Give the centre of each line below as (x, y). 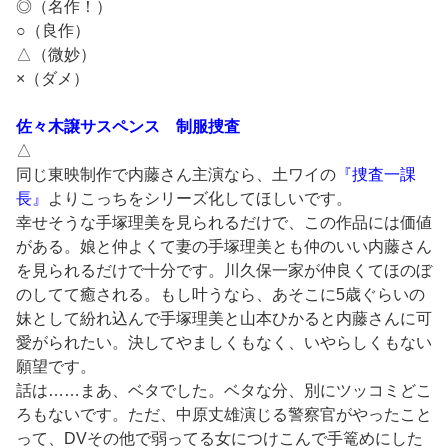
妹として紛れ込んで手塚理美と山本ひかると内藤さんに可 (224, 318)
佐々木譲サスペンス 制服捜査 (128, 126)
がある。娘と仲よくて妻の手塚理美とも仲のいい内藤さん (224, 246)
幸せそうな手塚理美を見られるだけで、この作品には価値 (224, 222)
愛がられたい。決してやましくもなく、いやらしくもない (224, 342)
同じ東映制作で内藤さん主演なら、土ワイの (176, 174)
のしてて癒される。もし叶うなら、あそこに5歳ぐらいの (220, 294)
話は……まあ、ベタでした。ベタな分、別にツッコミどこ (224, 390)
